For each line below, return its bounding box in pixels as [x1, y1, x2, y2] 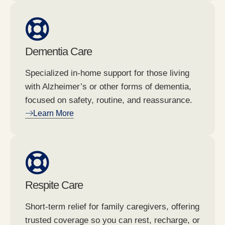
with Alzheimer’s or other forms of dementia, [25, 81, 191, 91]
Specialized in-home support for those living [25, 68, 189, 78]
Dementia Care [25, 45, 92, 58]
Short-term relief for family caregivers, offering [25, 201, 199, 211]
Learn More [33, 108, 74, 118]
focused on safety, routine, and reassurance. [25, 95, 192, 105]
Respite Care [25, 178, 83, 191]
